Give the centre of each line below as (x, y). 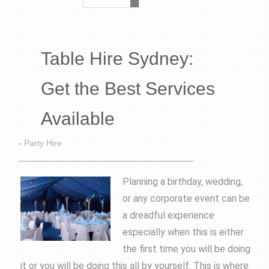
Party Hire (43, 143)
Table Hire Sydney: (117, 59)
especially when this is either (183, 232)
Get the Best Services (128, 89)
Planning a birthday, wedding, (183, 182)
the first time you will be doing (187, 249)
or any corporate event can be (186, 199)
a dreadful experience (169, 216)
